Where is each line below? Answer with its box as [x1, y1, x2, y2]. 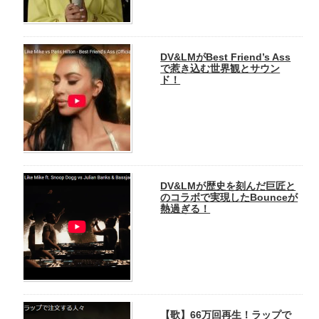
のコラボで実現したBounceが [160, 191, 298, 203]
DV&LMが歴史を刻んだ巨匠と [160, 179, 296, 192]
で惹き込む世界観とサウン [160, 62, 281, 74]
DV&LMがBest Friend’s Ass [160, 51, 291, 63]
